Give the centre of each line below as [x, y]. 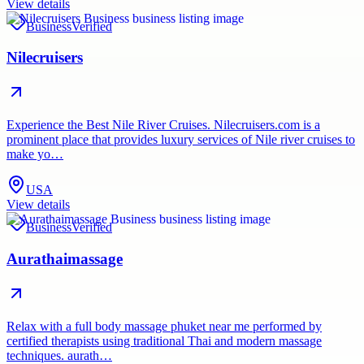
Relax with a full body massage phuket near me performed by [164, 326]
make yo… [35, 154]
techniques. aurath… [59, 355]
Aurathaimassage [65, 258]
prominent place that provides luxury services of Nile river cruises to [181, 140]
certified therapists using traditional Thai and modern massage [164, 340]
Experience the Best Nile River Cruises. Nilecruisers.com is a [163, 125]
